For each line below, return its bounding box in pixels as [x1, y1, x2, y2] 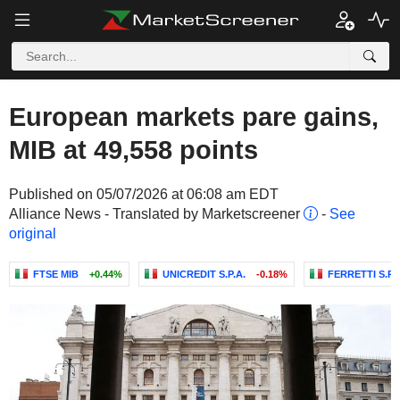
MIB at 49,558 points [9, 136, 258, 164]
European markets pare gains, [9, 103, 379, 131]
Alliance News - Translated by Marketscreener [9, 206, 304, 221]
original [9, 226, 56, 241]
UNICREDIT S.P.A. [162, 269, 246, 279]
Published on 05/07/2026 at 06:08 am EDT [9, 187, 279, 202]
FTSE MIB [33, 269, 79, 279]
